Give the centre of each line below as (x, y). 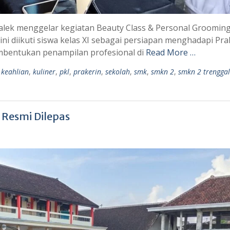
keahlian (15, 71)
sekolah (118, 71)
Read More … (171, 52)
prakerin (87, 71)
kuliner (44, 71)
